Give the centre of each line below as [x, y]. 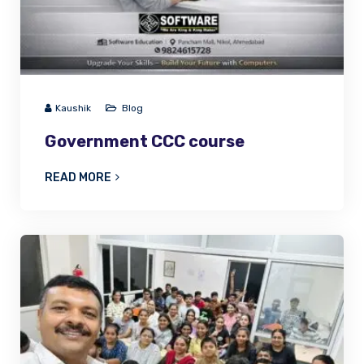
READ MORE [78, 178]
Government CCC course [145, 142]
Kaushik [73, 108]
